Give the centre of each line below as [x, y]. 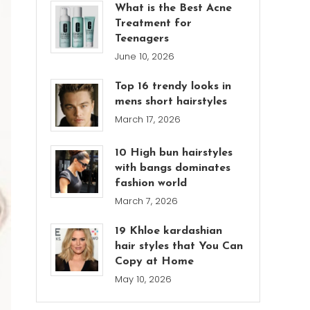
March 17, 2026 [148, 120]
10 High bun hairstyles [174, 153]
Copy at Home [155, 262]
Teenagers [142, 39]
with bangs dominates [173, 168]
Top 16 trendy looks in [173, 87]
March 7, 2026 [147, 201]
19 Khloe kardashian [169, 231]
